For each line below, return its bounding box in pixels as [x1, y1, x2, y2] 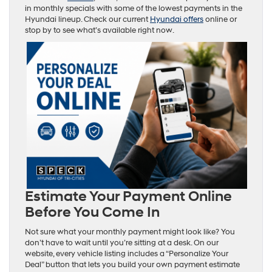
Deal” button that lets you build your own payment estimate [25, 260, 240, 270]
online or [203, 15, 237, 25]
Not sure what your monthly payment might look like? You [25, 227, 235, 237]
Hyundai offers [150, 15, 203, 25]
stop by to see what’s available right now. [25, 25, 174, 36]
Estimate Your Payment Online [25, 188, 232, 206]
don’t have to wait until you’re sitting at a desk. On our [25, 238, 219, 248]
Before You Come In [25, 203, 160, 222]
